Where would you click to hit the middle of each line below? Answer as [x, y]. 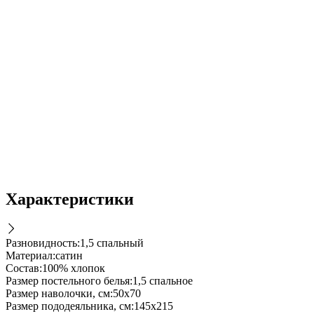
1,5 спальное [163, 280]
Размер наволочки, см [58, 293]
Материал [29, 255]
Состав [22, 268]
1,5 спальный [112, 243]
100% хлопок [74, 268]
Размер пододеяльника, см [68, 306]
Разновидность [41, 243]
